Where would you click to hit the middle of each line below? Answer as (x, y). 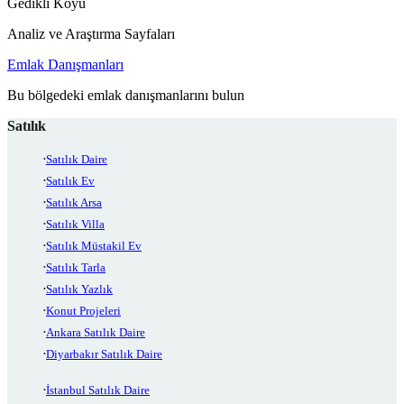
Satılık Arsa (74, 202)
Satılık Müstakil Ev (94, 245)
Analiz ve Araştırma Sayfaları (91, 33)
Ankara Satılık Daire (96, 332)
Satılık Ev (70, 180)
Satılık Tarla (76, 267)
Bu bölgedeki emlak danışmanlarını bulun (126, 95)
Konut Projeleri (83, 310)
